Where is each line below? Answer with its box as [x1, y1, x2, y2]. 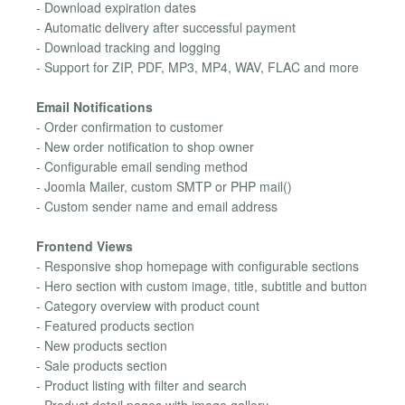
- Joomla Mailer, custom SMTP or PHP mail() [36, 177, 292, 196]
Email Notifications [36, 98, 153, 117]
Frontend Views [36, 237, 133, 256]
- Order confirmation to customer [36, 118, 223, 137]
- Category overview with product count [36, 297, 259, 316]
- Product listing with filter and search [36, 376, 247, 395]
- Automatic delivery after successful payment [36, 17, 296, 36]
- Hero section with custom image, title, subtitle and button [36, 277, 367, 296]
